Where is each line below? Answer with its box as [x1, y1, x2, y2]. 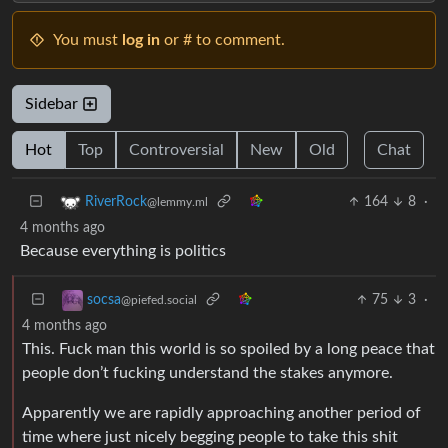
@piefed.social [121, 294, 197, 306]
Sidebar [25, 95, 82, 112]
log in [122, 31, 160, 48]
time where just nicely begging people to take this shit [22, 428, 398, 445]
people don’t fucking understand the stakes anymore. [22, 364, 393, 381]
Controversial [129, 141, 224, 158]
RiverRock [85, 195, 147, 209]
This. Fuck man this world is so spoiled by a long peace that [22, 340, 435, 357]
